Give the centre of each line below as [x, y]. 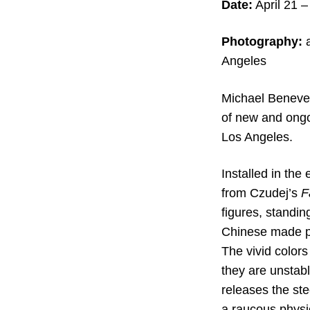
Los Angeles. [257, 137]
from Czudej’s [261, 193]
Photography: [262, 42]
